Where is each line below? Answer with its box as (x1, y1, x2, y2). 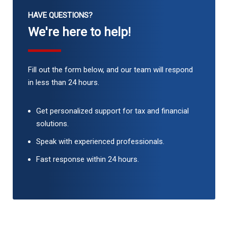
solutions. (36, 119, 69, 128)
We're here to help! (28, 25, 131, 39)
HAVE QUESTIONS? (28, 11, 93, 20)
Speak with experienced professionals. (36, 137, 164, 146)
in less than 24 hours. (28, 78, 99, 87)
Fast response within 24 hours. (36, 155, 139, 164)
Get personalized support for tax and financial (36, 106, 189, 116)
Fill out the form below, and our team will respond (28, 65, 193, 74)
